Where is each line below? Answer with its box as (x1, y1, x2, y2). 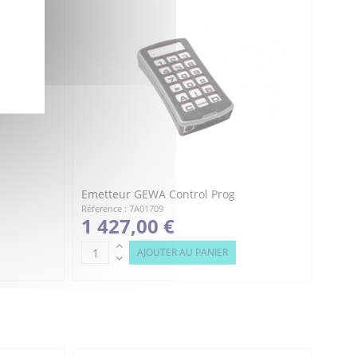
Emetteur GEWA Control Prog (81, 186, 235, 202)
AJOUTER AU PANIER (137, 245, 228, 260)
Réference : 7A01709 (81, 202, 163, 215)
